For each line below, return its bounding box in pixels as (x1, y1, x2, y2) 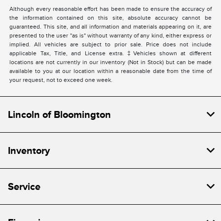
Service (8, 181, 40, 192)
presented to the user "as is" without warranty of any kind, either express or (9, 32, 212, 39)
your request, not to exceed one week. (9, 76, 113, 83)
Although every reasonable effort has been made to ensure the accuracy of (9, 5, 212, 12)
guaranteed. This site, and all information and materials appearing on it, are (9, 23, 212, 30)
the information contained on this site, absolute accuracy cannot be (9, 14, 212, 21)
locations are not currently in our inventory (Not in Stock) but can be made (9, 58, 212, 66)
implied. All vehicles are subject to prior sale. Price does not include (9, 40, 212, 48)
